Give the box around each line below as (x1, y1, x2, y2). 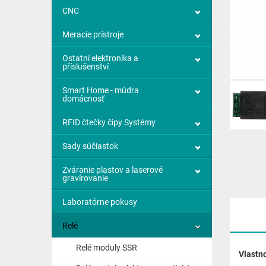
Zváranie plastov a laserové (62, 164, 163, 175)
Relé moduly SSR (76, 242, 137, 253)
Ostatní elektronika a (62, 52, 138, 64)
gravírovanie (62, 172, 108, 183)
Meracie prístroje (62, 28, 123, 40)
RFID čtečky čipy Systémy (62, 116, 156, 128)
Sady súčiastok (62, 140, 118, 151)
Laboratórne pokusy (62, 196, 137, 207)
